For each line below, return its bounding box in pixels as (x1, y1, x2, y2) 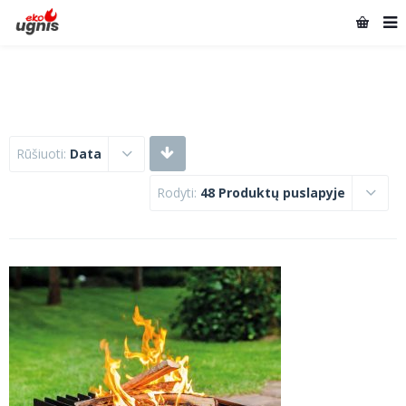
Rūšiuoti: (16, 145, 70, 162)
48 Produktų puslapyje (200, 184, 345, 201)
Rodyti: (157, 184, 200, 201)
